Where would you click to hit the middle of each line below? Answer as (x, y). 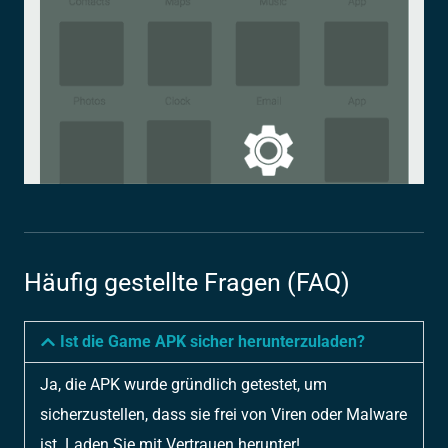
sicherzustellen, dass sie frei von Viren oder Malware (223, 415)
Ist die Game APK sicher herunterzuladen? (212, 342)
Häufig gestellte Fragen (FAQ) (187, 283)
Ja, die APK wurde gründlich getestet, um (183, 385)
